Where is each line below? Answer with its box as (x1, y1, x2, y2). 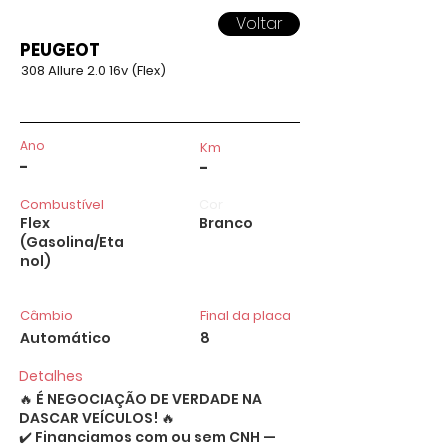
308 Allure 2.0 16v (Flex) (21, 61, 166, 80)
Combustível (20, 195, 104, 214)
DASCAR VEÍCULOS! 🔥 (19, 408, 175, 428)
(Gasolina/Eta (20, 232, 124, 252)
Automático (20, 328, 111, 348)
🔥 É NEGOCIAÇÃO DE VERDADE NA (19, 389, 262, 409)
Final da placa (200, 306, 291, 325)
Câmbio (20, 306, 73, 325)
